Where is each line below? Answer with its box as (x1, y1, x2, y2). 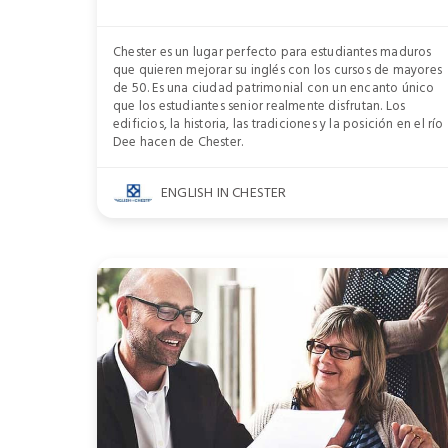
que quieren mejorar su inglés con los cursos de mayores (113, 59, 443, 81)
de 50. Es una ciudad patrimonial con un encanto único (113, 77, 435, 99)
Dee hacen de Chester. (113, 131, 244, 153)
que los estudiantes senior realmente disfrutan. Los (113, 95, 406, 117)
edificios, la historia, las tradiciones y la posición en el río (113, 113, 444, 135)
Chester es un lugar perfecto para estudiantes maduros (113, 41, 432, 63)
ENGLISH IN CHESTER (161, 181, 287, 204)
